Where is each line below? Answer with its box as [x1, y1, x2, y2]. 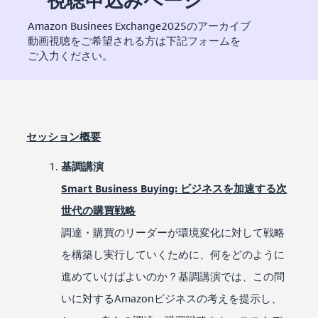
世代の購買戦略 [61, 203, 136, 216]
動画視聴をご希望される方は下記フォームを [28, 33, 241, 47]
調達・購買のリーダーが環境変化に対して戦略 [61, 225, 285, 238]
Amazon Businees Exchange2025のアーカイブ [28, 18, 251, 32]
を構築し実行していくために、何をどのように [61, 247, 285, 261]
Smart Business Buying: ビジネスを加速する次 [61, 181, 287, 194]
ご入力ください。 [28, 48, 113, 62]
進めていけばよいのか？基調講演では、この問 [61, 269, 285, 283]
